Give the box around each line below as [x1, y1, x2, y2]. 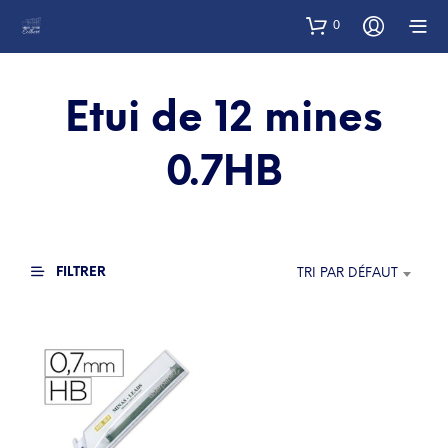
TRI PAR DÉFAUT [297, 266, 398, 280]
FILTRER [53, 265, 106, 279]
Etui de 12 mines [65, 97, 383, 141]
